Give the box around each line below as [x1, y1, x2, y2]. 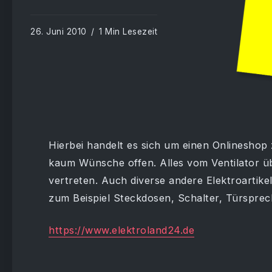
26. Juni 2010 [30, 26, 87, 36]
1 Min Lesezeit [96, 26, 157, 36]
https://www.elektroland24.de [49, 224, 194, 236]
